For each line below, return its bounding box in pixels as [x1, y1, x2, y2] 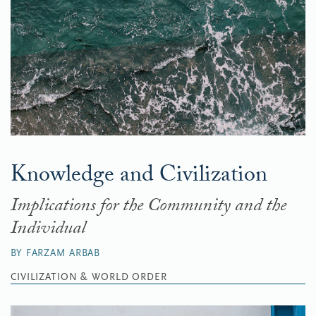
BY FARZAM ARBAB [11, 247, 101, 259]
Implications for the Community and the [11, 192, 286, 223]
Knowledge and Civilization [11, 158, 267, 196]
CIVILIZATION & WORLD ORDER [11, 271, 167, 283]
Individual [11, 214, 86, 245]
